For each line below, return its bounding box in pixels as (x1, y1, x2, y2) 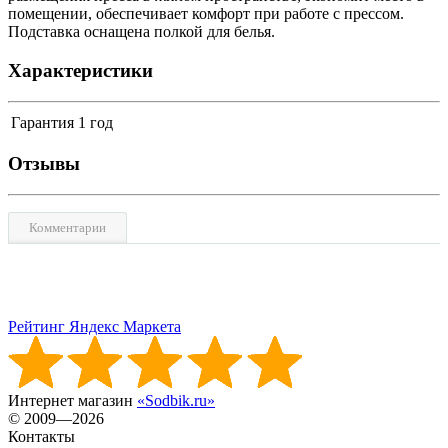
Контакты (8, 428, 75, 446)
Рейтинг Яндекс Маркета (8, 318, 181, 336)
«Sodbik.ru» (137, 392, 215, 410)
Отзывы (8, 153, 80, 175)
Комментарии (29, 220, 106, 236)
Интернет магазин (8, 392, 137, 410)
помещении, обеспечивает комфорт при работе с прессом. (8, 5, 404, 23)
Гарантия (11, 113, 74, 131)
